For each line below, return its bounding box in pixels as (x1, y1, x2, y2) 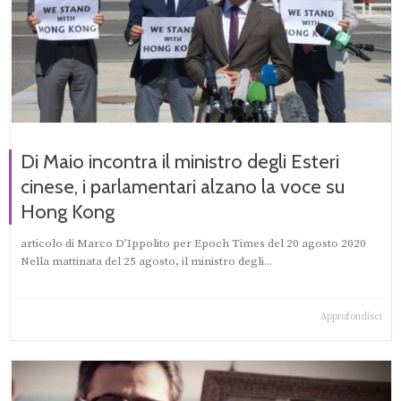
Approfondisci (320, 311, 382, 324)
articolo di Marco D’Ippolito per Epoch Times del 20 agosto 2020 (21, 236, 366, 252)
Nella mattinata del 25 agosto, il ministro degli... (21, 254, 272, 269)
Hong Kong (21, 200, 115, 225)
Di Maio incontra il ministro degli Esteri (21, 149, 339, 175)
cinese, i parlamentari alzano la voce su (21, 175, 345, 200)
